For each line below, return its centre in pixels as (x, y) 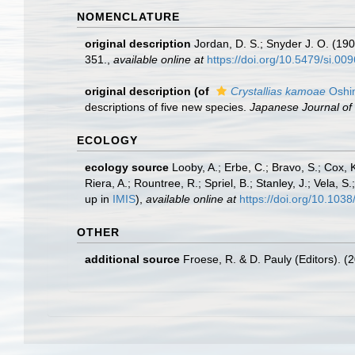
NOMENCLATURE (128, 17)
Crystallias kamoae (278, 91)
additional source (132, 259)
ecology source (127, 167)
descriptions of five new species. (167, 107)
